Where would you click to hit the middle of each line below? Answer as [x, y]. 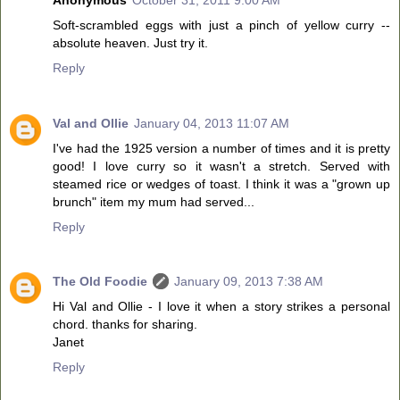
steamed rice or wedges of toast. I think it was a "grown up [221, 183]
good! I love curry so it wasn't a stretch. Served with [221, 166]
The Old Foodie [100, 282]
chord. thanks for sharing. [125, 325]
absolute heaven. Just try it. [130, 42]
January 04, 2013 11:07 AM [212, 123]
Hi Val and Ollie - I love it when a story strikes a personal [221, 307]
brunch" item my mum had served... [154, 201]
